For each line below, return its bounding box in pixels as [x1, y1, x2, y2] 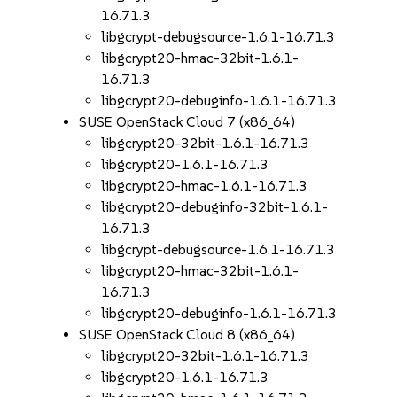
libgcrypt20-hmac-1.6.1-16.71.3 [101, 177, 308, 194]
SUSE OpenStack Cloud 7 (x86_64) [79, 113, 296, 130]
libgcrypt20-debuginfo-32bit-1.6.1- [101, 198, 329, 215]
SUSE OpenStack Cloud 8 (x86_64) [79, 326, 296, 343]
